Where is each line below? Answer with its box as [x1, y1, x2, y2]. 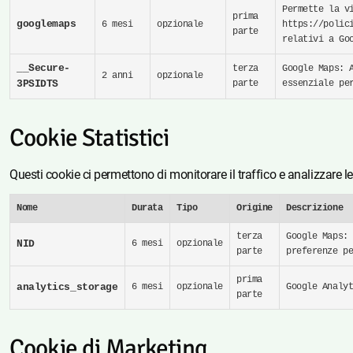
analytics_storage [17, 281, 118, 294]
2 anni [102, 70, 133, 82]
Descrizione [286, 203, 344, 214]
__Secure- [17, 62, 70, 75]
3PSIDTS [17, 78, 58, 91]
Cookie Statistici [9, 123, 169, 154]
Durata [132, 203, 163, 214]
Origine [236, 203, 273, 214]
